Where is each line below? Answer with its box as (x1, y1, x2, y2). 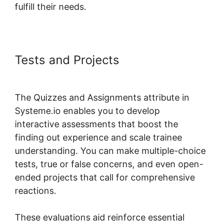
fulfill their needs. (15, 1, 86, 12)
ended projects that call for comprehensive (15, 172, 195, 183)
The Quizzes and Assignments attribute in (15, 92, 189, 103)
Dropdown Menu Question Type (15, 66, 192, 81)
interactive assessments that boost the (15, 118, 178, 129)
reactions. (15, 185, 56, 196)
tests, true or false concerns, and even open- (15, 158, 203, 169)
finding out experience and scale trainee (15, 132, 182, 143)
